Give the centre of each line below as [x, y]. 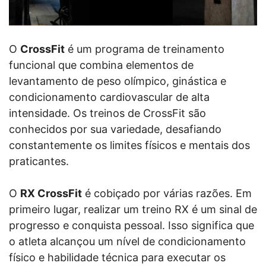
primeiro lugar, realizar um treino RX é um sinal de [133, 209]
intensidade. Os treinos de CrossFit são [107, 113]
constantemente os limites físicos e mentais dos [129, 145]
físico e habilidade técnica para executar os [117, 257]
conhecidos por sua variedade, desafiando [115, 129]
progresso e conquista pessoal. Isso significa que [132, 225]
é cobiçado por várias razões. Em [167, 193]
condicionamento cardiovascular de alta [109, 97]
